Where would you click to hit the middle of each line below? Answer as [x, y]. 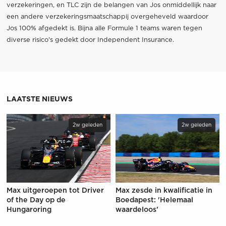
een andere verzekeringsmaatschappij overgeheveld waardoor [107, 17]
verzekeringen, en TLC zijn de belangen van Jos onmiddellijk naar [111, 5]
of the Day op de [36, 201]
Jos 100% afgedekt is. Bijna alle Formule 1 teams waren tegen [104, 28]
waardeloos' [137, 210]
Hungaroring [29, 210]
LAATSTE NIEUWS [39, 99]
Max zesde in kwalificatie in [164, 191]
